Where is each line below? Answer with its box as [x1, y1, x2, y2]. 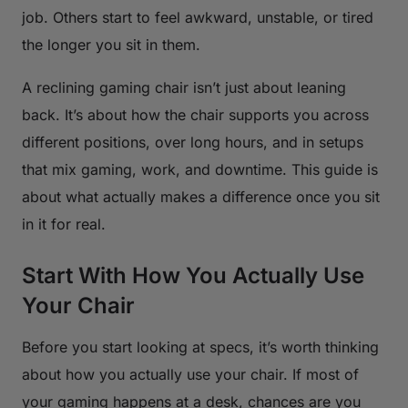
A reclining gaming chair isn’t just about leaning [22, 77, 346, 97]
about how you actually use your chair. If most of [22, 364, 359, 383]
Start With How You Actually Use [22, 261, 364, 289]
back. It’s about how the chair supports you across [22, 105, 369, 124]
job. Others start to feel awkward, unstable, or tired [22, 7, 373, 26]
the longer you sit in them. [22, 35, 200, 54]
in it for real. [22, 214, 106, 233]
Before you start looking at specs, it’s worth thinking [22, 337, 379, 356]
